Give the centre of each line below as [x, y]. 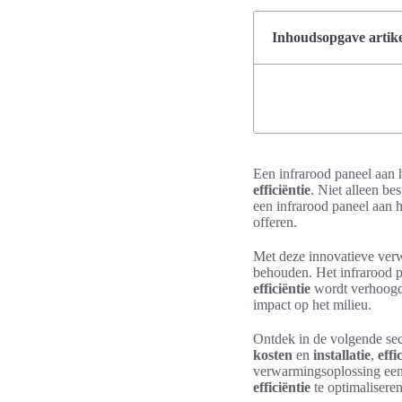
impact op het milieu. [312, 305]
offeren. [275, 222]
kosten [273, 355]
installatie [342, 355]
